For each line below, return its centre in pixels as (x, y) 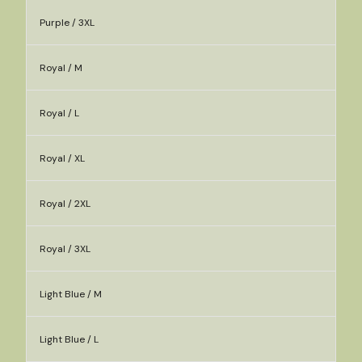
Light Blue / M (71, 294)
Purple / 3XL (67, 23)
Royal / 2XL (65, 204)
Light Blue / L (69, 339)
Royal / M (61, 68)
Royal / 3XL (65, 249)
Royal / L (59, 113)
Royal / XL (62, 158)
